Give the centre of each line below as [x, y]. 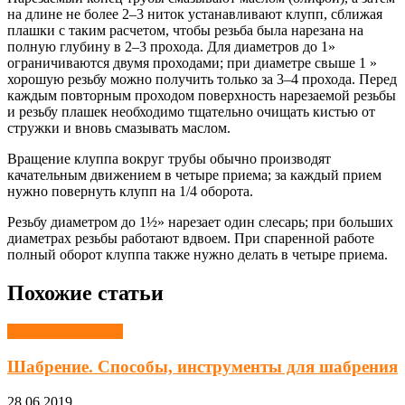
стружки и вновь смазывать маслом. [119, 128]
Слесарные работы [65, 332]
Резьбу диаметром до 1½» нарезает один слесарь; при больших [200, 222]
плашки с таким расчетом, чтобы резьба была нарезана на [185, 31]
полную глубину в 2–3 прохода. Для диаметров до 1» [171, 47]
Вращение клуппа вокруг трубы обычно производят [169, 159]
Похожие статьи [85, 293]
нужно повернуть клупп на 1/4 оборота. [130, 192]
